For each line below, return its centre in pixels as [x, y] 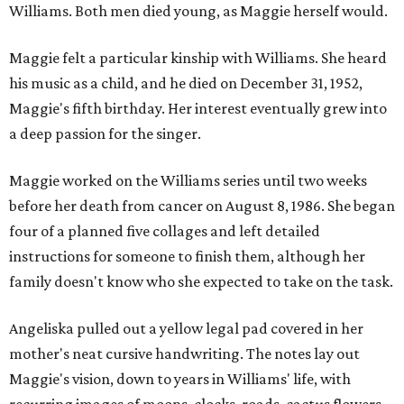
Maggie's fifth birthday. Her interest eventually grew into [198, 108]
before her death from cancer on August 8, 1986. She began [202, 205]
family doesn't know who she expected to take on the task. [201, 281]
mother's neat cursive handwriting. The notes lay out [184, 353]
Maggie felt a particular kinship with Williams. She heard [198, 57]
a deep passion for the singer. [105, 133]
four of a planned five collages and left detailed [165, 230]
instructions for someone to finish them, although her [187, 256]
